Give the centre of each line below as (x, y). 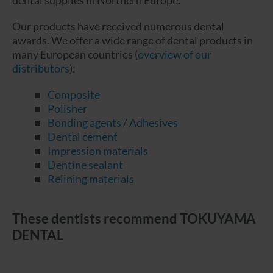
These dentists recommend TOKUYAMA (134, 219)
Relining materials (91, 179)
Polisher (68, 109)
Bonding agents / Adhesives (113, 123)
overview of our (175, 55)
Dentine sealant (86, 165)
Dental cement (83, 137)
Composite (74, 95)
